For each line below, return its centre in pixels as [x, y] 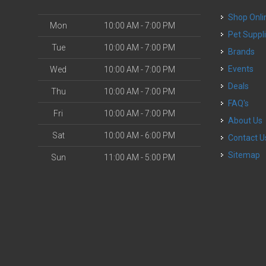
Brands [244, 52]
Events [243, 69]
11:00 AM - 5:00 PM [140, 157]
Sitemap [244, 155]
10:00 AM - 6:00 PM [140, 135]
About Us [248, 121]
